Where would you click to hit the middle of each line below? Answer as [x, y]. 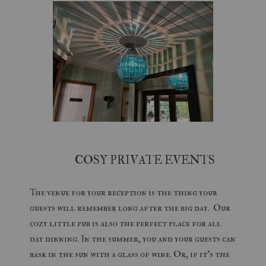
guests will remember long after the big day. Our [130, 208]
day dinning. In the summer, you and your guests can [133, 239]
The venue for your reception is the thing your [123, 192]
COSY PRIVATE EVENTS [133, 160]
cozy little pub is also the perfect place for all [126, 223]
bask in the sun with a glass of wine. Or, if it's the [130, 254]
